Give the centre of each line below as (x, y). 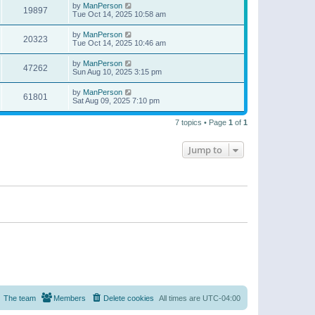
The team (20, 298)
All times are (181, 298)
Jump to (205, 149)
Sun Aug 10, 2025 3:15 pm (117, 71)
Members (70, 298)
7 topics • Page (202, 122)
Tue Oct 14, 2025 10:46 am (119, 43)
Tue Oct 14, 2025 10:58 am (119, 14)
